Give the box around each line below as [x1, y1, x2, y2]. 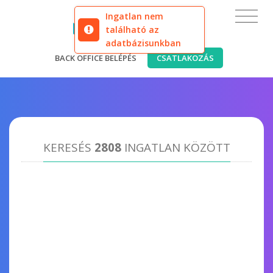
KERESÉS [43, 140, 94, 155]
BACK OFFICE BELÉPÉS [55, 52, 136, 63]
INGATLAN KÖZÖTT [121, 140, 230, 155]
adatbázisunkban [105, 37, 181, 49]
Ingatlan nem [105, 10, 163, 22]
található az [105, 24, 159, 35]
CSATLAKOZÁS [157, 52, 214, 63]
